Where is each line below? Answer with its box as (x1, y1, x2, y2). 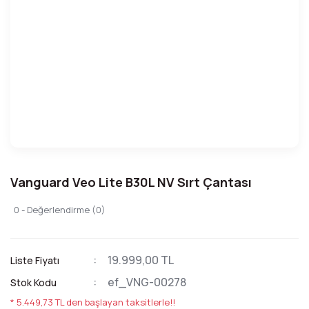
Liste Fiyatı (10, 254, 59, 267)
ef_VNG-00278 (108, 275, 186, 290)
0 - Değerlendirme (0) (14, 203, 106, 216)
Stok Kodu (10, 276, 57, 289)
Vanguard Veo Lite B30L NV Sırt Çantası (10, 174, 252, 190)
